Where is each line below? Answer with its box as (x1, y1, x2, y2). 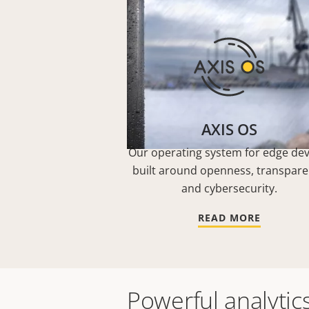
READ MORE (197, 211, 261, 224)
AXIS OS (201, 119, 257, 139)
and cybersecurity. (181, 181, 277, 196)
